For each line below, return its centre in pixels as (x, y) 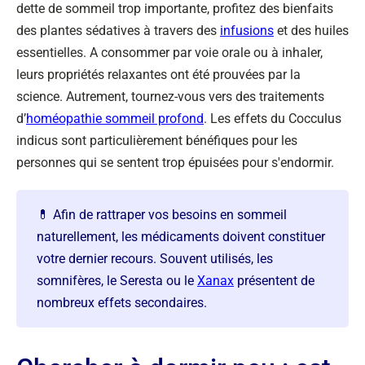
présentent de (274, 281)
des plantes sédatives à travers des (118, 31)
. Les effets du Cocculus (273, 119)
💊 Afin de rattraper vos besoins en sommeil (162, 215)
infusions (247, 31)
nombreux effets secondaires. (122, 303)
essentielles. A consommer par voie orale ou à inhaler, (169, 53)
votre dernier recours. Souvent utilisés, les (155, 259)
